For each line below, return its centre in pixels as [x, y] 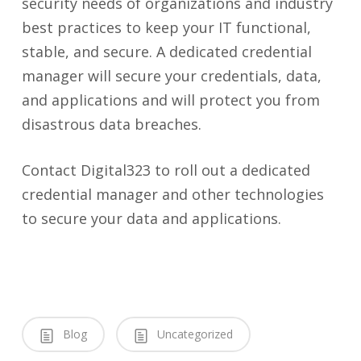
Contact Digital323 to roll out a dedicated [166, 170]
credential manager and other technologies [172, 194]
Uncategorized [193, 334]
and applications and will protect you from [170, 100]
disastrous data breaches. [111, 124]
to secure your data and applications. [151, 218]
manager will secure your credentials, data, [171, 76]
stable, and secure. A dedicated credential [166, 52]
